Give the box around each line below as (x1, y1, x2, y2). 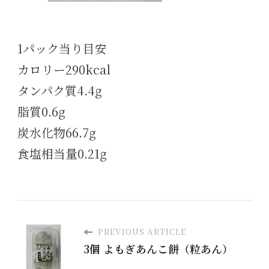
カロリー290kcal (17, 60, 110, 78)
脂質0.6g (17, 102, 65, 120)
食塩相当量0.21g (17, 144, 107, 162)
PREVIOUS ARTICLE (95, 225, 186, 237)
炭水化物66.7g (17, 123, 96, 141)
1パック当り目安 (17, 39, 107, 57)
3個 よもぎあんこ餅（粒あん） (83, 241, 233, 256)
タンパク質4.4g (17, 81, 102, 99)
